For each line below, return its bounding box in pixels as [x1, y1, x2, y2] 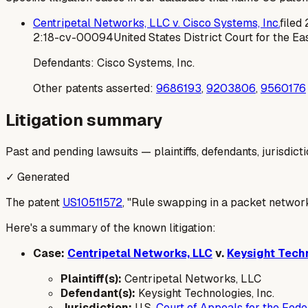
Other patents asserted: [33, 81, 153, 96]
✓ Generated [5, 170, 69, 185]
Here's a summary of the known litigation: [5, 221, 216, 236]
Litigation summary [5, 109, 162, 131]
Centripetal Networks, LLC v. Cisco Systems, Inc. [33, 16, 280, 31]
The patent [5, 195, 63, 210]
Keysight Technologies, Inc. [135, 286, 274, 301]
